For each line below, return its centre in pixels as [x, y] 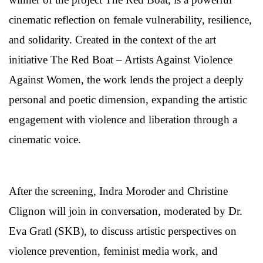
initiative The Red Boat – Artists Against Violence [121, 60]
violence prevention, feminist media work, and [113, 251]
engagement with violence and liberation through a [123, 120]
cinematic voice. [45, 140]
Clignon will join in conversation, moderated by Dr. [126, 211]
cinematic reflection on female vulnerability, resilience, [130, 20]
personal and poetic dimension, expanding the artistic [128, 100]
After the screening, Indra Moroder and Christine [118, 191]
